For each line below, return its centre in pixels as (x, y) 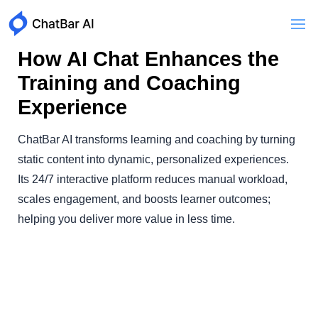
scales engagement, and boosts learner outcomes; (144, 199)
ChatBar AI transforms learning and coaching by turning (157, 140)
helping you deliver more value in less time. (126, 219)
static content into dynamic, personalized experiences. (153, 160)
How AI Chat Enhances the (148, 59)
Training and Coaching (129, 83)
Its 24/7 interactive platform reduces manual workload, (153, 180)
